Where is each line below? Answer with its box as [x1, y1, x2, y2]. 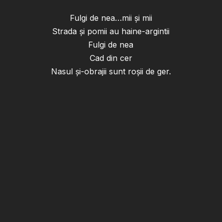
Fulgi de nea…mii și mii [69, 13, 152, 23]
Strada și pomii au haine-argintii [52, 26, 170, 37]
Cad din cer [89, 53, 132, 63]
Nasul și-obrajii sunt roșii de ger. [51, 66, 171, 77]
